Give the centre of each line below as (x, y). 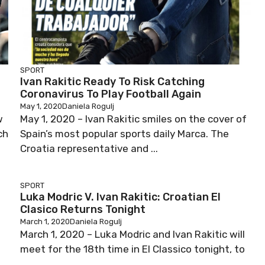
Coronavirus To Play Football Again (111, 94)
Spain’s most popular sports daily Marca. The (125, 134)
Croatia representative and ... (89, 148)
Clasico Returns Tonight (83, 209)
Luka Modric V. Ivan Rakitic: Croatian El (120, 197)
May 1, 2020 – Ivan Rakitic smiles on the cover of (133, 119)
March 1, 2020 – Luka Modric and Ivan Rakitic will (132, 234)
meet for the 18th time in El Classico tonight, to (132, 249)
